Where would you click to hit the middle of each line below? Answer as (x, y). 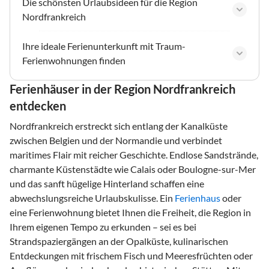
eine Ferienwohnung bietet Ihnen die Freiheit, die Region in (130, 212)
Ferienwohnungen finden (74, 60)
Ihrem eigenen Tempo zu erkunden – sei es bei (103, 226)
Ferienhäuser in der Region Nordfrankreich (122, 89)
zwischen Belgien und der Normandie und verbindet (116, 140)
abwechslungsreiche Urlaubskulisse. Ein (92, 198)
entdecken (38, 105)
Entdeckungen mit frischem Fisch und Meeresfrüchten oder (131, 255)
